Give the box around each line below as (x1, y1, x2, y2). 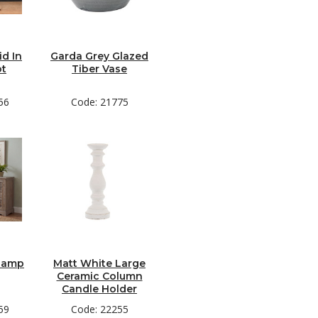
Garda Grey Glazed (50, 50, 148, 62)
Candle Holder (62, 283, 137, 295)
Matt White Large (53, 257, 146, 270)
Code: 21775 (70, 95, 128, 109)
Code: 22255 (70, 302, 128, 316)
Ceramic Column (56, 270, 143, 283)
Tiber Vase (72, 62, 127, 75)
